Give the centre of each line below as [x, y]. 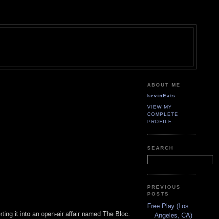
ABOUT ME [164, 85]
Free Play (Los [168, 206]
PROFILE [160, 121]
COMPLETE [163, 114]
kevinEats [162, 96]
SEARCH [161, 148]
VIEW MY [160, 107]
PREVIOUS [164, 187]
